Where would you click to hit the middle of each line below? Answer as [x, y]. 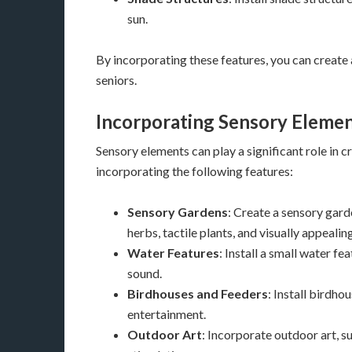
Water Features [173, 253]
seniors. [116, 80]
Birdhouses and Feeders [198, 293]
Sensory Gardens [178, 212]
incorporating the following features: [194, 171]
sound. [145, 273]
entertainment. [167, 314]
